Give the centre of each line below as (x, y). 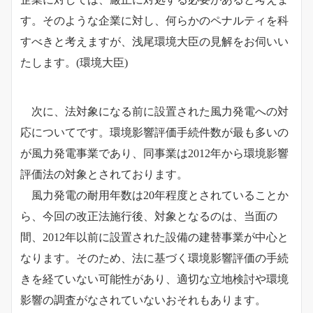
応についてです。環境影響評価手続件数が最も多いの (154, 133)
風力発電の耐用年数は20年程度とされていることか (154, 196)
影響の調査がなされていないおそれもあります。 (143, 300)
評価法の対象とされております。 (104, 175)
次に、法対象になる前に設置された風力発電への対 (154, 112)
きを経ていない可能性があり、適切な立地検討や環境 (154, 279)
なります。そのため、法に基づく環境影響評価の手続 (154, 259)
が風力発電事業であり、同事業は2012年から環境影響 (154, 154)
